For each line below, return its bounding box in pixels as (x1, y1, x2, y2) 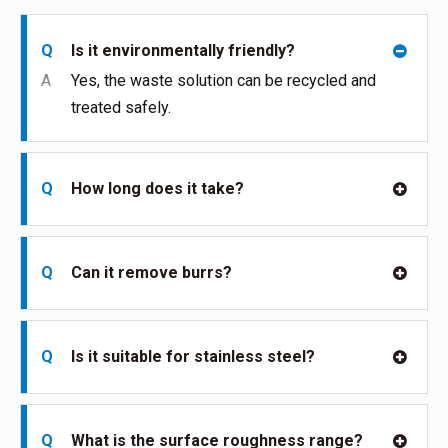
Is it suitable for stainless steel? (71, 347, 315, 366)
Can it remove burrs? (71, 263, 232, 282)
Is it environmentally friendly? (71, 41, 295, 60)
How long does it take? (71, 179, 244, 198)
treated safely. (71, 98, 171, 117)
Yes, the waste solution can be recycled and (71, 71, 376, 90)
